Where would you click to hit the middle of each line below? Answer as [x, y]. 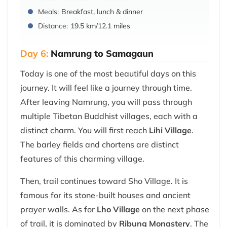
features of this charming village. [82, 159]
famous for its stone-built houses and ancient [105, 195]
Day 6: [34, 54]
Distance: [53, 26]
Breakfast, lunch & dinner [102, 12]
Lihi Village [170, 130]
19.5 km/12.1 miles [100, 26]
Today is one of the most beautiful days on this [108, 74]
